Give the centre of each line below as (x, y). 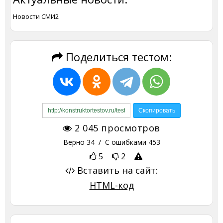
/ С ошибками (121, 142)
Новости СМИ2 (36, 16)
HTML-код (111, 185)
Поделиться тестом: (117, 56)
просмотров (129, 128)
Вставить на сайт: (116, 170)
